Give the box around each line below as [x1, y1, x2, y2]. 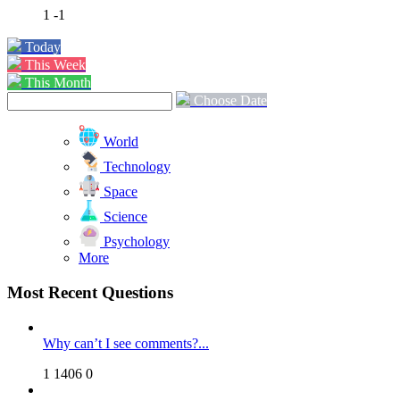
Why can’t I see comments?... [43, 335, 209, 351]
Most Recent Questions [7, 282, 173, 302]
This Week [25, 57, 86, 73]
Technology [104, 159, 171, 175]
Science [104, 209, 147, 225]
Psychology [104, 234, 170, 250]
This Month [25, 75, 91, 91]
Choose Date [194, 93, 267, 109]
